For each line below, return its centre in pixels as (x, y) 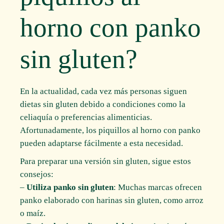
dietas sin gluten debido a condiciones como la (103, 104)
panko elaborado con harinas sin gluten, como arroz (112, 200)
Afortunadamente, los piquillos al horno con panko (110, 130)
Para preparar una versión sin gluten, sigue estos (106, 161)
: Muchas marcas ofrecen (158, 187)
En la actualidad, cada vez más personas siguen (104, 91)
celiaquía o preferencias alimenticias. (86, 117)
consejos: (37, 174)
